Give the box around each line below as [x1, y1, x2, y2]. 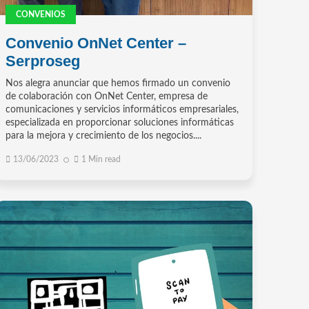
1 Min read [81, 155, 121, 164]
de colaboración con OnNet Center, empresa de [5, 92, 208, 102]
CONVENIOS [15, 10, 66, 19]
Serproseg [5, 52, 80, 70]
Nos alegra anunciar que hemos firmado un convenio [5, 79, 230, 89]
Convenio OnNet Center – [5, 34, 186, 52]
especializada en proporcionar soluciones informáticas [5, 118, 234, 128]
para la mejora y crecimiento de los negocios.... [5, 131, 201, 141]
